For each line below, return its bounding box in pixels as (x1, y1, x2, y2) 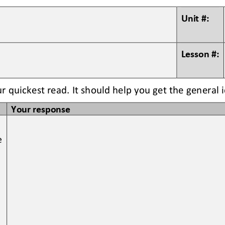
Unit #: (181, 11, 209, 23)
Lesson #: (181, 47, 219, 58)
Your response (11, 101, 70, 113)
